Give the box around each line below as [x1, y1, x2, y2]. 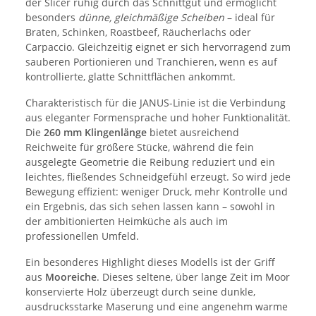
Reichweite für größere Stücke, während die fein [25, 140, 254, 154]
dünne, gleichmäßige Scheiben [78, 11, 224, 25]
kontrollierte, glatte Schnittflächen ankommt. [25, 70, 236, 84]
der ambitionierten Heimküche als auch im [25, 214, 228, 229]
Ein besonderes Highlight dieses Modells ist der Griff [25, 255, 275, 269]
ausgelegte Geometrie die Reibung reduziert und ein [25, 155, 275, 169]
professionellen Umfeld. [25, 229, 139, 243]
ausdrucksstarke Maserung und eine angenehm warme [25, 300, 288, 314]
